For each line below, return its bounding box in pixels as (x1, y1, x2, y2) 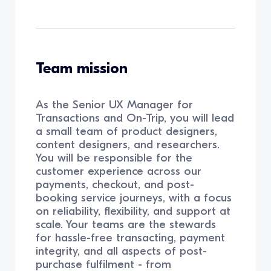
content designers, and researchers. (36, 138, 220, 152)
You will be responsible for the (36, 151, 193, 165)
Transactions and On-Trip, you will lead (36, 111, 235, 125)
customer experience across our (36, 165, 202, 178)
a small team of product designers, (36, 125, 218, 139)
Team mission (36, 59, 128, 78)
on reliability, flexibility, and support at (36, 204, 231, 218)
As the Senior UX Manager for (36, 98, 194, 112)
